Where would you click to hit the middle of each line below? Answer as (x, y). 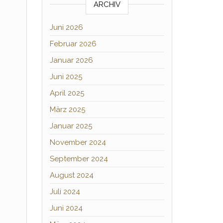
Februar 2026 (73, 44)
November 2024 (78, 142)
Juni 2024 (66, 208)
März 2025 (67, 110)
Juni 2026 (66, 27)
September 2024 (79, 159)
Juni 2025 (66, 77)
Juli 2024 (65, 192)
